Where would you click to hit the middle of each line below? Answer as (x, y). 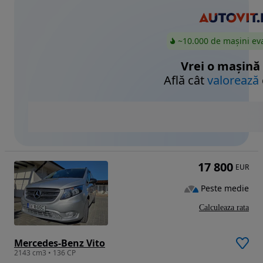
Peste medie (225, 188)
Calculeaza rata (224, 208)
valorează (233, 80)
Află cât (186, 80)
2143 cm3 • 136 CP (45, 253)
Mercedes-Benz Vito (60, 243)
